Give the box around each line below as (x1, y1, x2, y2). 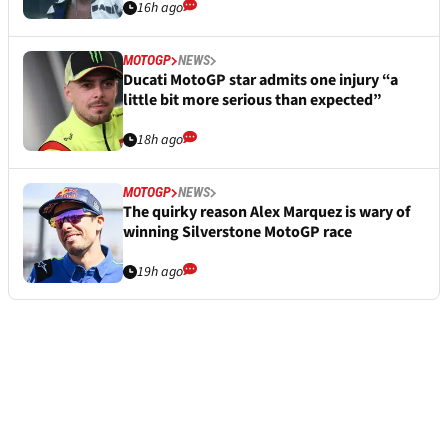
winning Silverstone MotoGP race (123, 221, 352, 244)
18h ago (137, 130, 183, 151)
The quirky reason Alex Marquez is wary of (123, 201, 410, 224)
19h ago (137, 262, 183, 283)
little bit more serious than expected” (123, 89, 382, 112)
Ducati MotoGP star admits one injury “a (123, 69, 398, 92)
